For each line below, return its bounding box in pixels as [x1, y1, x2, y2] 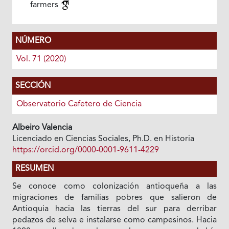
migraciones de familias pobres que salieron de [12, 193, 217, 202]
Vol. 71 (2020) [16, 55, 66, 63]
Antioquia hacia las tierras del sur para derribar [12, 204, 217, 213]
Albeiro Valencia [12, 123, 72, 132]
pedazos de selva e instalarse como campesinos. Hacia [12, 216, 217, 224]
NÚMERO [15, 36, 51, 45]
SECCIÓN [15, 81, 51, 90]
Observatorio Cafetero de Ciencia [16, 100, 142, 108]
